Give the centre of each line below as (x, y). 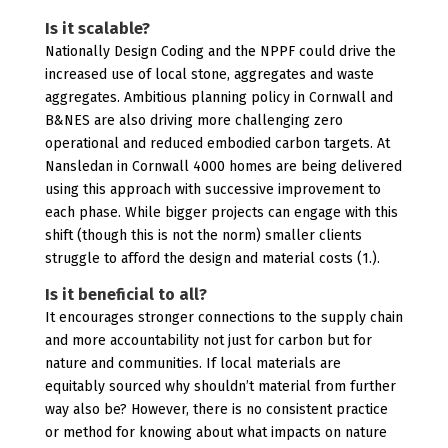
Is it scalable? (97, 28)
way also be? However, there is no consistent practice (216, 409)
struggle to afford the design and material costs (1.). (212, 258)
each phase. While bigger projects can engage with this (221, 212)
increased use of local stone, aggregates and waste (209, 74)
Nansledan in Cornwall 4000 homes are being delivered (223, 166)
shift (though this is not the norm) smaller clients (203, 235)
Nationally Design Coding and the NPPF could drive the (220, 51)
